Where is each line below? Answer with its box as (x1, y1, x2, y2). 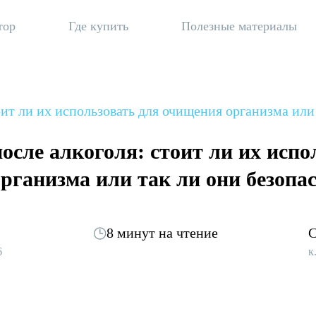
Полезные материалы (181, 19, 297, 33)
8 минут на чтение (106, 225, 218, 241)
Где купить (68, 19, 128, 33)
